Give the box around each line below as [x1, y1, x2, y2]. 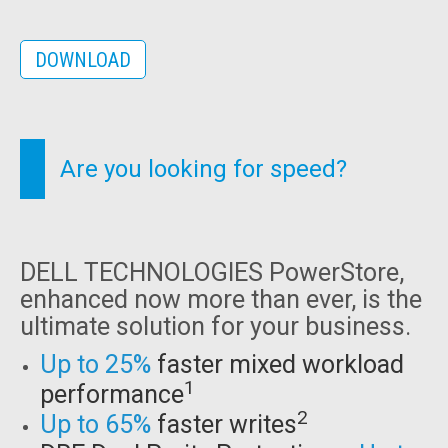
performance [40, 380, 184, 409]
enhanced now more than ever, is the [20, 285, 422, 314]
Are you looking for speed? [60, 155, 347, 183]
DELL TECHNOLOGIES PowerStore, [20, 258, 404, 287]
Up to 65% [40, 410, 151, 439]
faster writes [151, 410, 297, 439]
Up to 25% [40, 350, 151, 379]
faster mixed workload [151, 350, 404, 379]
